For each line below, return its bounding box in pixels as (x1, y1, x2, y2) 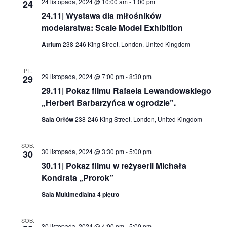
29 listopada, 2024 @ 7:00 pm (41, 72, 124, 81)
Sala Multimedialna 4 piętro (41, 190, 119, 199)
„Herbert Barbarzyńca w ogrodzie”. (41, 97, 176, 109)
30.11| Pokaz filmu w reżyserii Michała (41, 160, 186, 172)
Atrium (41, 40, 63, 49)
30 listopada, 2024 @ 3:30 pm (41, 147, 124, 156)
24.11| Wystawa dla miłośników (41, 10, 161, 22)
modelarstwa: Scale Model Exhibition (41, 22, 183, 34)
